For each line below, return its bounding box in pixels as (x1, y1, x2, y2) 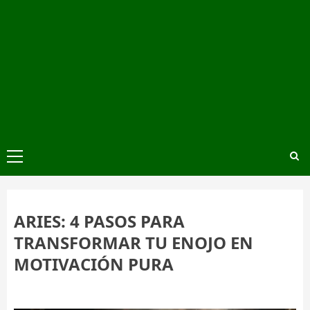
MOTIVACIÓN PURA (14, 253, 174, 276)
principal (14, 167, 60, 183)
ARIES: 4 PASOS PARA (14, 210, 185, 233)
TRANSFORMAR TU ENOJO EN (14, 231, 253, 255)
